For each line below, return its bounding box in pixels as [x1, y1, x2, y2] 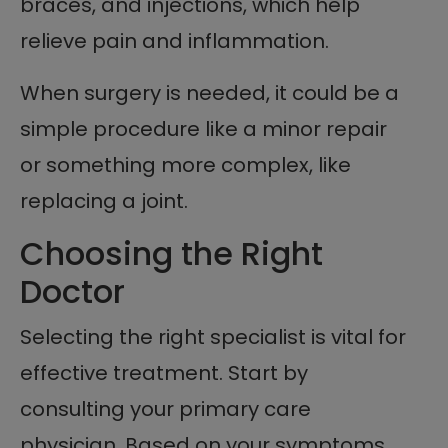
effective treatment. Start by [20, 358, 308, 387]
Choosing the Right [20, 230, 323, 276]
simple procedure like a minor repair [20, 114, 387, 143]
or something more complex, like [20, 150, 351, 179]
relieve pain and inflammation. [20, 26, 329, 55]
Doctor [20, 268, 125, 314]
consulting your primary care [20, 394, 311, 423]
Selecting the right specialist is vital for [20, 322, 406, 351]
